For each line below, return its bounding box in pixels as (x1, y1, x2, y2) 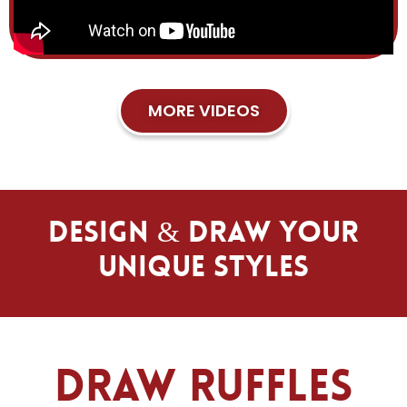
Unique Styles (98, 248, 309, 286)
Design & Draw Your (48, 213, 359, 252)
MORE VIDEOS (147, 99, 260, 123)
